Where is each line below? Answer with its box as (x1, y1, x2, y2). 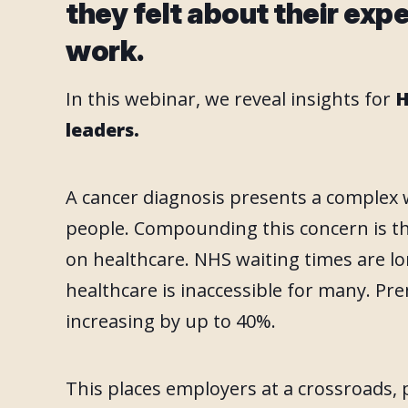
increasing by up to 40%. (66, 309, 276, 333)
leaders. (66, 117, 139, 142)
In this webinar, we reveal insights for (66, 87, 395, 111)
